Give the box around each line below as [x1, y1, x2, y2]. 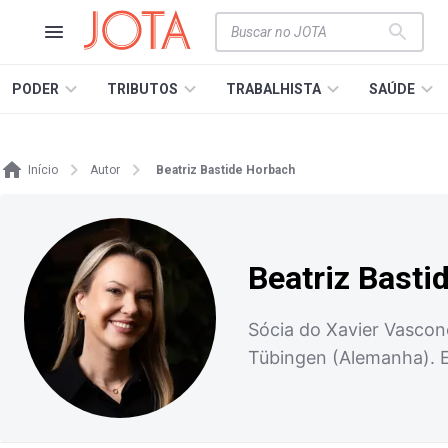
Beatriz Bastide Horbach [156, 163, 295, 177]
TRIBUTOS [107, 81, 178, 97]
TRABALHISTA [226, 81, 321, 97]
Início [28, 163, 58, 177]
